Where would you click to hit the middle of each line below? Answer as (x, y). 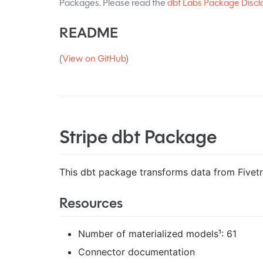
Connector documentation (136, 252)
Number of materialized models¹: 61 (157, 234)
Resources (91, 203)
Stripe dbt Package (138, 137)
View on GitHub (94, 58)
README (88, 33)
